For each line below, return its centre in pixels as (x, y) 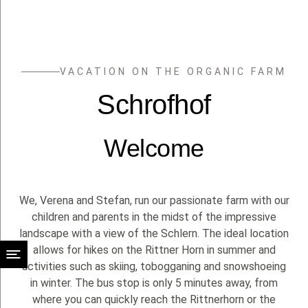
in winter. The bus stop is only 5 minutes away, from (154, 283)
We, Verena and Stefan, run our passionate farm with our (154, 200)
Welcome (154, 148)
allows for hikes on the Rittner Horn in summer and (154, 250)
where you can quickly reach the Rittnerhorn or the (154, 299)
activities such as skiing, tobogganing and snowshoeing (154, 266)
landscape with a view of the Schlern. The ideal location (154, 233)
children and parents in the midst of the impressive (154, 217)
